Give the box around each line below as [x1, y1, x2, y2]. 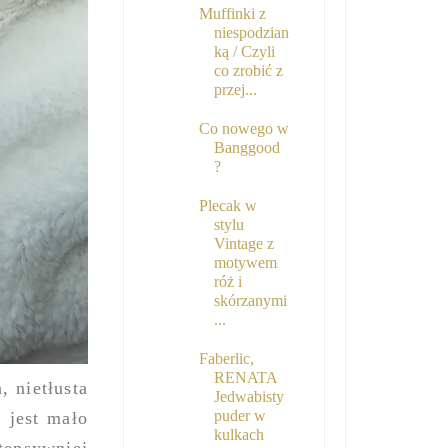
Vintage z [213, 235, 274, 253]
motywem [213, 254, 277, 272]
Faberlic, [198, 350, 254, 368]
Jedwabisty [213, 388, 284, 406]
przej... [213, 81, 257, 99]
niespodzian [213, 24, 289, 42]
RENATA [213, 369, 277, 387]
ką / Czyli [213, 43, 275, 61]
